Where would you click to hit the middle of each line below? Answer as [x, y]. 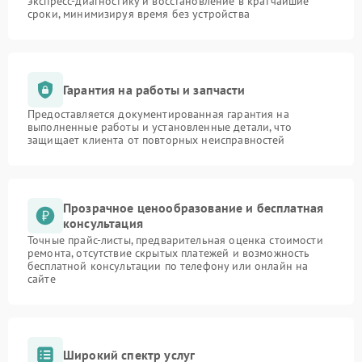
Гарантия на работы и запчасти [154, 89]
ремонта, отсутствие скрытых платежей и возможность [169, 253]
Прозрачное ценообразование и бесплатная [194, 208]
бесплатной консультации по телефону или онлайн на [168, 266]
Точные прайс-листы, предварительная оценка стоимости [175, 240]
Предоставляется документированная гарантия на [158, 114]
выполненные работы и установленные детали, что [160, 127]
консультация [103, 223]
